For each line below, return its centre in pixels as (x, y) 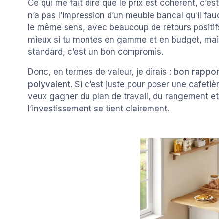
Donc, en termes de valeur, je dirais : (101, 72)
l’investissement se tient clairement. (99, 109)
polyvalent (49, 84)
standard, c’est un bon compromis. (96, 52)
